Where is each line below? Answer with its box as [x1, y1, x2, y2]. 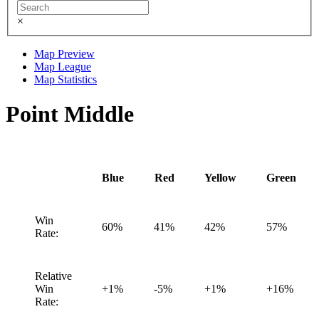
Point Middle [6, 101, 134, 127]
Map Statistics [34, 73, 97, 85]
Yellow [204, 172, 236, 184]
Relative [35, 270, 72, 283]
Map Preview [34, 47, 95, 60]
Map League [34, 60, 91, 73]
